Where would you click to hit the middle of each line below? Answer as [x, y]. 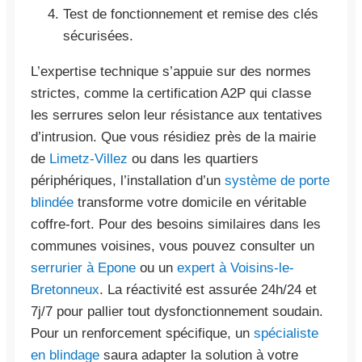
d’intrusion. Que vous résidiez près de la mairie [173, 137]
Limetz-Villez [88, 158]
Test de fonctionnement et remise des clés [191, 14]
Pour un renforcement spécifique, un [142, 333]
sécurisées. [98, 36]
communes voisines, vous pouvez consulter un [173, 246]
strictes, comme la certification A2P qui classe [171, 93]
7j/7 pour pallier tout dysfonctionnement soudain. [177, 311]
